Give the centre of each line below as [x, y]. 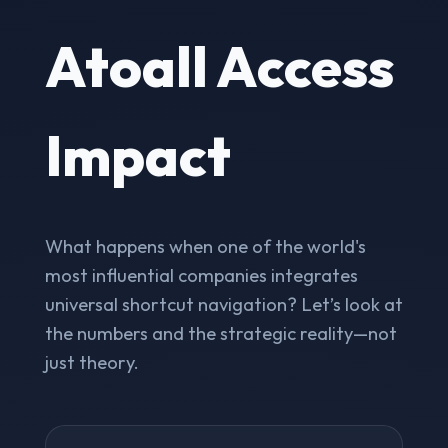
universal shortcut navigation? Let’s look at [223, 304]
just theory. [91, 362]
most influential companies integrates [201, 275]
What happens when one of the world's [205, 246]
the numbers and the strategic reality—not [220, 333]
